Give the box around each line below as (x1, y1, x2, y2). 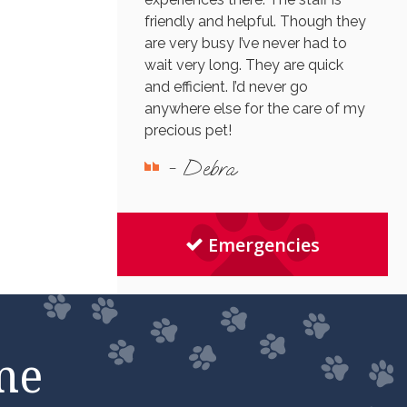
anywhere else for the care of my (144, 100, 365, 118)
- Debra (167, 154, 235, 183)
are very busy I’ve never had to (144, 35, 347, 53)
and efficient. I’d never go (144, 78, 308, 96)
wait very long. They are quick (144, 56, 343, 74)
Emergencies (208, 232, 321, 257)
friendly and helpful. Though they (144, 13, 366, 31)
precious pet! (144, 122, 232, 140)
